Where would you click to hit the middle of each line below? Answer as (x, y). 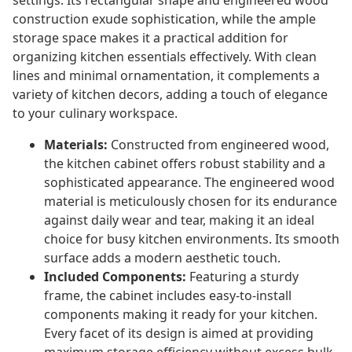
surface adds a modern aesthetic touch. (162, 258)
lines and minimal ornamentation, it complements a (166, 76)
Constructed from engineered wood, (218, 145)
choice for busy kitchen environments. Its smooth (192, 239)
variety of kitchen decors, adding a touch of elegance (170, 95)
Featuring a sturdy (242, 277)
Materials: (76, 145)
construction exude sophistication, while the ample (164, 19)
